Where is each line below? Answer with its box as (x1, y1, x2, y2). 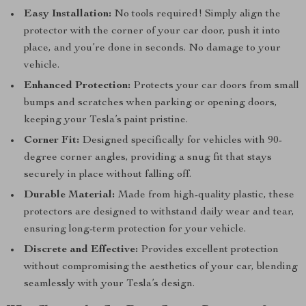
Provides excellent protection (138, 245, 279, 255)
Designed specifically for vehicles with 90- (79, 135, 282, 146)
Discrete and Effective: (24, 245, 138, 255)
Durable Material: (24, 190, 115, 201)
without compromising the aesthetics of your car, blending (24, 262, 298, 273)
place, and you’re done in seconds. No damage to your (24, 43, 281, 54)
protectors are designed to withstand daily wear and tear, (24, 207, 294, 218)
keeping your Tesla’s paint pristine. (24, 115, 188, 126)
